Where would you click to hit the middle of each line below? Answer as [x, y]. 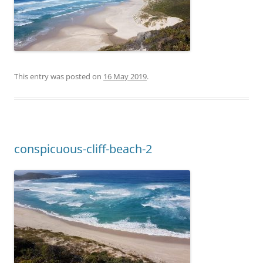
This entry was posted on [59, 76]
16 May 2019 [125, 76]
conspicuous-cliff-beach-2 [83, 149]
